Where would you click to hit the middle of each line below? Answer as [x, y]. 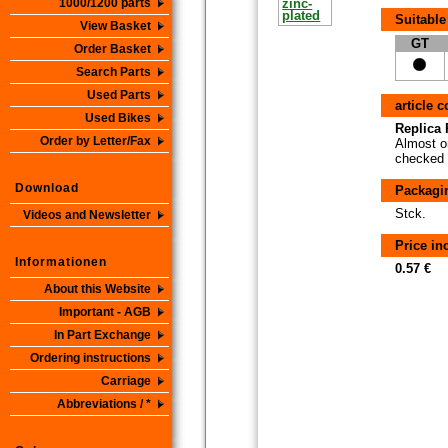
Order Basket [112, 49]
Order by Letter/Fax [95, 141]
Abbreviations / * [104, 404]
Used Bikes [118, 118]
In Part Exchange [102, 335]
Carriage [126, 381]
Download [47, 188]
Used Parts [119, 95]
